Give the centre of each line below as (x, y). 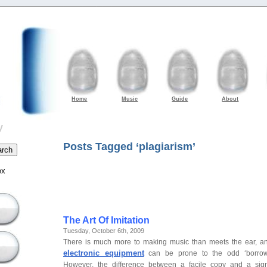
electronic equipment (104, 253)
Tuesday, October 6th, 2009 (104, 231)
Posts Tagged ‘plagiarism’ (129, 147)
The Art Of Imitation (106, 221)
